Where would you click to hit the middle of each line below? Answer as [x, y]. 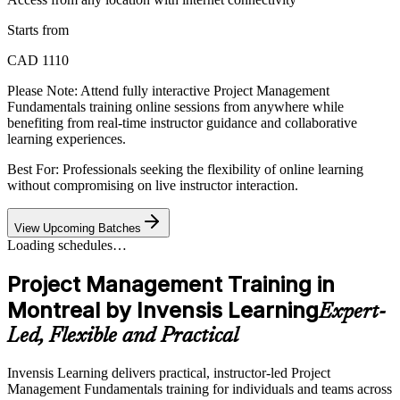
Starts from [38, 30]
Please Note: [42, 91]
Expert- [352, 313]
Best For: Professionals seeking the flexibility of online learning [185, 170]
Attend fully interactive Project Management [205, 91]
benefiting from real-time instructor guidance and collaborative [182, 123]
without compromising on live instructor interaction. [153, 186]
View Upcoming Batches [78, 229]
